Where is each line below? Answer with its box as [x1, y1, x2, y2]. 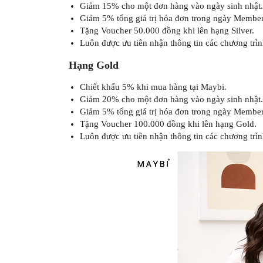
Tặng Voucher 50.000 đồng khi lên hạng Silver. [79, 25, 254, 35]
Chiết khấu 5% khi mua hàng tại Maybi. [79, 82, 227, 92]
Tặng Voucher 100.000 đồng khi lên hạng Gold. [79, 119, 257, 129]
